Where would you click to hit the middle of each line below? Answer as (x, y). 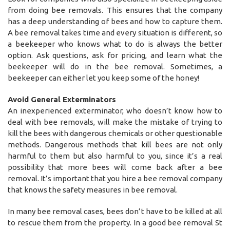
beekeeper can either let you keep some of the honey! (103, 78)
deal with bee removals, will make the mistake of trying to (115, 122)
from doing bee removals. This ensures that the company (115, 10)
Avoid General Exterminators (62, 99)
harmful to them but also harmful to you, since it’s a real (115, 156)
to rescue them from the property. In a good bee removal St (115, 222)
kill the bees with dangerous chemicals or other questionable (115, 133)
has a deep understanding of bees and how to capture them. (115, 21)
